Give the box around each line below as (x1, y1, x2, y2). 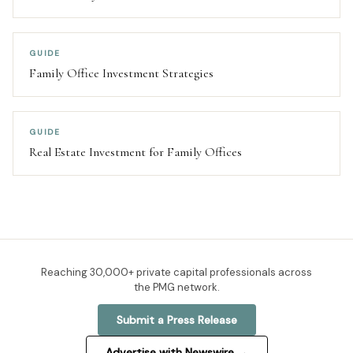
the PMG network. (133, 281, 220, 295)
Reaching (41, 266, 90, 280)
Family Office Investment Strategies (29, 65, 214, 82)
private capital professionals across (134, 266, 312, 280)
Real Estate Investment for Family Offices (29, 144, 242, 161)
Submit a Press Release (116, 313, 237, 328)
